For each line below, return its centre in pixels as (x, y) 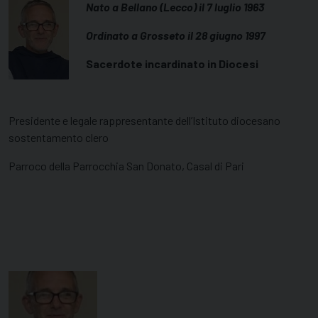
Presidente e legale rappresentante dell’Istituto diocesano (144, 121)
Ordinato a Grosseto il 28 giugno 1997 (176, 35)
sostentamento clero (59, 138)
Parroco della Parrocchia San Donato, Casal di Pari (126, 166)
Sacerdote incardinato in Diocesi (172, 64)
